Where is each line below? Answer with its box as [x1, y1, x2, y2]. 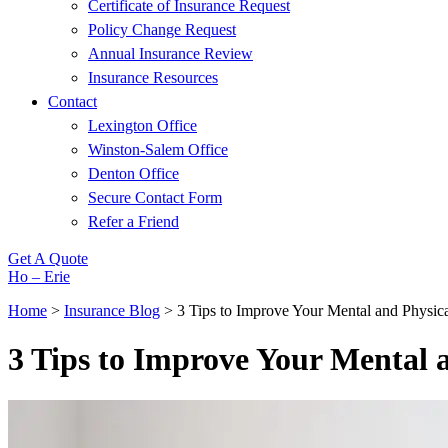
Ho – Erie [8, 268, 70, 285]
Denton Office [88, 165, 179, 182]
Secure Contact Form [88, 189, 222, 206]
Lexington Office [88, 117, 197, 134]
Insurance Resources [88, 69, 218, 86]
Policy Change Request [88, 21, 236, 38]
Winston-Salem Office [88, 141, 228, 158]
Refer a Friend [88, 213, 179, 230]
